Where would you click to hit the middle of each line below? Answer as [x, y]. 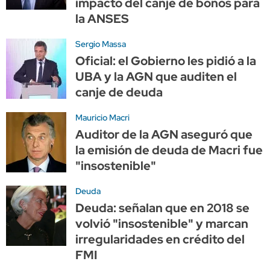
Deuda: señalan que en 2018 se [162, 208]
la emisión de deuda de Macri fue [169, 150]
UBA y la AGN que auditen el [156, 76]
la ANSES [102, 18]
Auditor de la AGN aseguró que [164, 134]
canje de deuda [119, 92]
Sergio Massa [101, 44]
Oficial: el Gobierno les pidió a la [166, 61]
